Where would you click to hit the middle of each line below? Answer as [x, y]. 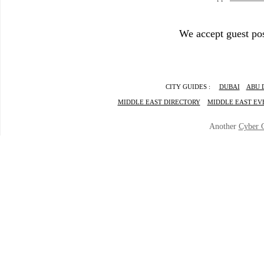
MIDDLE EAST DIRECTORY [159, 102]
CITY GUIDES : [192, 87]
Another [224, 126]
